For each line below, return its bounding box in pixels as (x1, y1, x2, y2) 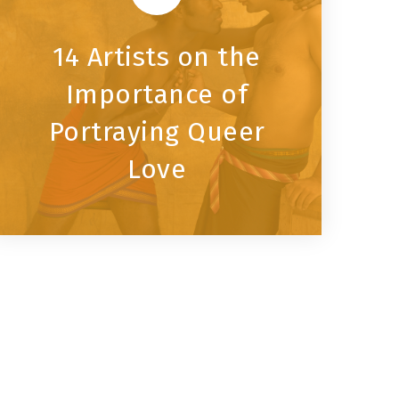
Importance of (65, 77, 248, 110)
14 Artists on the (53, 40, 261, 73)
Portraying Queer (48, 115, 265, 148)
